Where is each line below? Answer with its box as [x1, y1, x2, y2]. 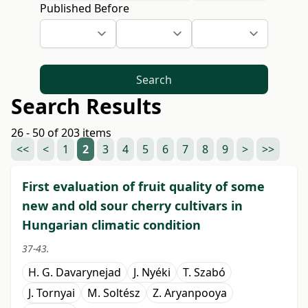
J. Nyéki [133, 265, 170, 280]
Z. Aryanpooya [153, 285, 227, 301]
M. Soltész [87, 285, 140, 301]
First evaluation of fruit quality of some [22, 178, 265, 195]
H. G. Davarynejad [28, 265, 121, 280]
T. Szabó [183, 265, 225, 280]
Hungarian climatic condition [22, 217, 201, 234]
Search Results [11, 92, 162, 121]
